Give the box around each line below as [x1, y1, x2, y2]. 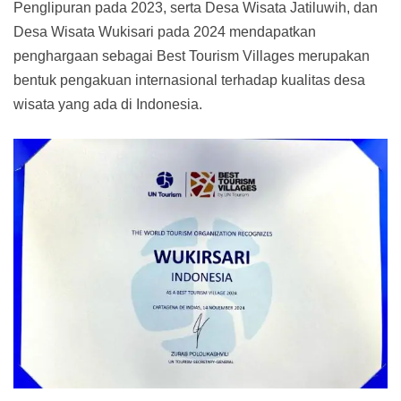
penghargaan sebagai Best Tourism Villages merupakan [13, 47, 370, 64]
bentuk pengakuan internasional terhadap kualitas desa [13, 72, 365, 88]
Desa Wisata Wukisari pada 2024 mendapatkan [13, 23, 316, 39]
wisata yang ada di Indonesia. [13, 96, 202, 112]
